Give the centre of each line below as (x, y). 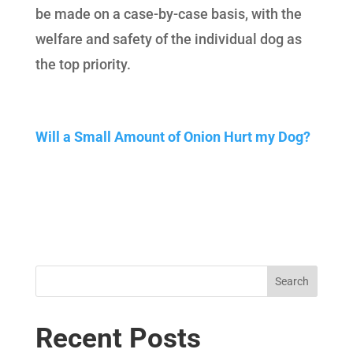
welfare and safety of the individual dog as (168, 39)
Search (292, 282)
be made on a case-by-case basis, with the (168, 14)
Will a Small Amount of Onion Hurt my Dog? (173, 137)
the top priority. (83, 65)
